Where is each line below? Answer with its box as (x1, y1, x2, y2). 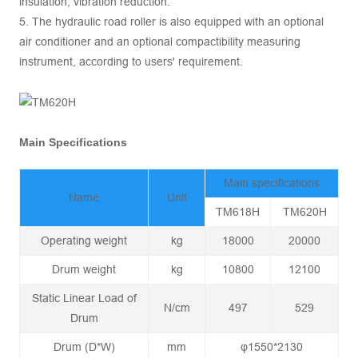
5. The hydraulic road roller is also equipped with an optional (19, 15, 324, 29)
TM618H (216, 205, 260, 219)
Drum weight (52, 263, 116, 276)
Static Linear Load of (31, 292, 137, 305)
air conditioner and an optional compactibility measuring (19, 35, 300, 49)
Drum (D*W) (53, 340, 115, 354)
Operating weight (41, 234, 127, 248)
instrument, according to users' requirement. (19, 55, 243, 69)
